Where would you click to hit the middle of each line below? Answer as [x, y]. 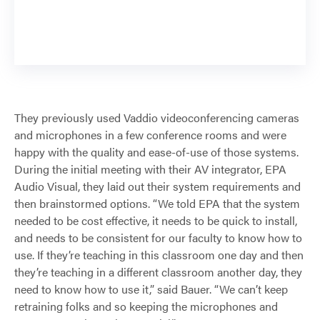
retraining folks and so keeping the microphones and [146, 306]
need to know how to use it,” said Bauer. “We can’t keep [151, 289]
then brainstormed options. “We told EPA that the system [157, 204]
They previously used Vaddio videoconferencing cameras [157, 118]
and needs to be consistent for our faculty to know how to [158, 238]
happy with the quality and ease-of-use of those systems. [158, 152]
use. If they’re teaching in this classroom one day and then [159, 255]
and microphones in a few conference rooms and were [150, 135]
